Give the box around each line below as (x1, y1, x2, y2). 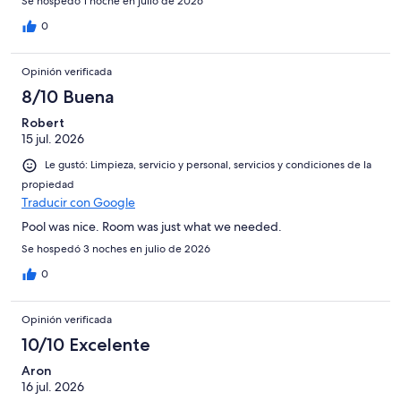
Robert (21, 115, 64, 132)
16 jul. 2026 (21, 378, 84, 395)
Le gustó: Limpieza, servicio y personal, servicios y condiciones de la (45, 158, 371, 173)
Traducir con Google (21, 193, 135, 210)
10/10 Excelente (21, 333, 150, 355)
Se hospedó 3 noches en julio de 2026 (21, 241, 210, 256)
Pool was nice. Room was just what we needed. (21, 218, 282, 235)
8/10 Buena (21, 86, 115, 108)
